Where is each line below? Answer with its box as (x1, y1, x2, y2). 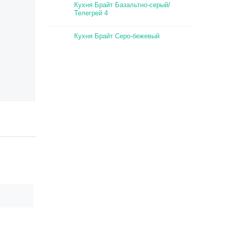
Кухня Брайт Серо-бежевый (74, 32, 160, 40)
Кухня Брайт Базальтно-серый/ (74, 1, 171, 9)
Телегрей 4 (74, 9, 108, 17)
